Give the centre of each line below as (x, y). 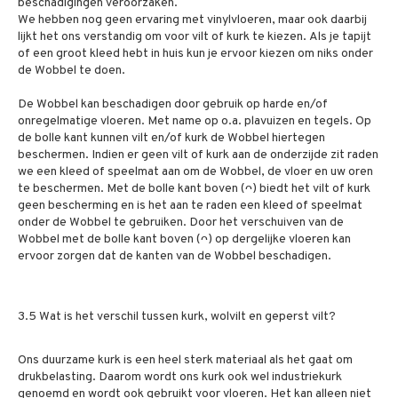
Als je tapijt (340, 37)
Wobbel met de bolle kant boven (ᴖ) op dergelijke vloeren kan (184, 239)
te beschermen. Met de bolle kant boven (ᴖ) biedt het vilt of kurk (194, 189)
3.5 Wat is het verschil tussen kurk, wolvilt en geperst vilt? (177, 317)
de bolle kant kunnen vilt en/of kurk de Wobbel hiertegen (171, 138)
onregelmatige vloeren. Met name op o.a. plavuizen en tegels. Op (195, 121)
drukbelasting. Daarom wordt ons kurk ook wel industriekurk (180, 377)
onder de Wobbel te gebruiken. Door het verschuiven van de (181, 223)
